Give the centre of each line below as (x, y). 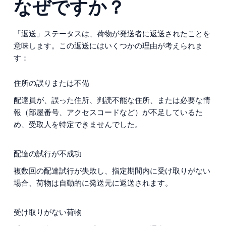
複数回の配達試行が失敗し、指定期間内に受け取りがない (112, 171)
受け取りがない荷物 (47, 212)
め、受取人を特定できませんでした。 (78, 124)
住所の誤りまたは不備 (51, 83)
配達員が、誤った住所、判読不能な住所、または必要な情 (112, 100)
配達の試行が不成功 (47, 153)
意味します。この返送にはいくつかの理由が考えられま (108, 45)
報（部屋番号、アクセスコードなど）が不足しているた (108, 112)
